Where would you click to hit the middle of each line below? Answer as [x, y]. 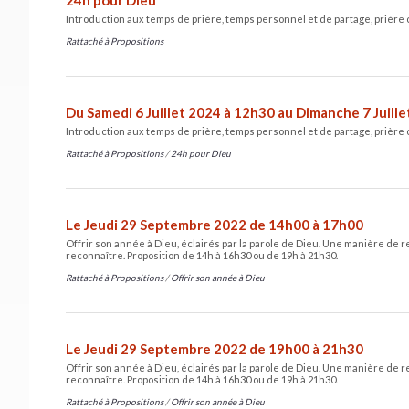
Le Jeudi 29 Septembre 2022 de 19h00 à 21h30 [215, 348]
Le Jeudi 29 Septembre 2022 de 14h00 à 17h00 [215, 224]
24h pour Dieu [201, 153]
